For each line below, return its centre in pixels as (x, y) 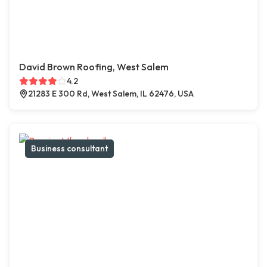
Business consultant (69, 149)
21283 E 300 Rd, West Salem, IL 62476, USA (111, 94)
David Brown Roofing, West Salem (94, 67)
